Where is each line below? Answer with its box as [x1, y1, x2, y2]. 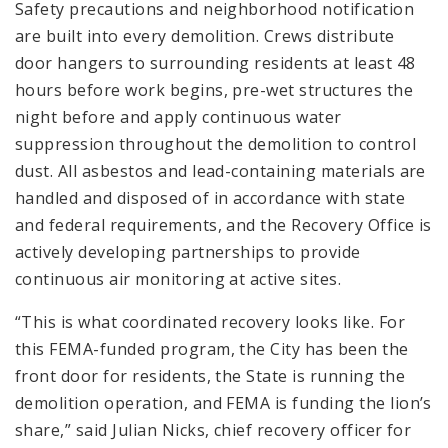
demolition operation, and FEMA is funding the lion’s [15, 391, 432, 414]
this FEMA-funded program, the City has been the [15, 337, 409, 360]
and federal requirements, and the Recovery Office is [15, 213, 432, 236]
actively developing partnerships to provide [15, 240, 361, 263]
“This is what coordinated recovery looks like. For [15, 310, 406, 333]
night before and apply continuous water [15, 105, 342, 128]
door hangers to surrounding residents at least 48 [15, 51, 416, 74]
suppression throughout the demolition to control [15, 132, 417, 155]
